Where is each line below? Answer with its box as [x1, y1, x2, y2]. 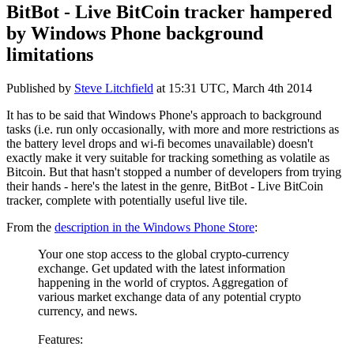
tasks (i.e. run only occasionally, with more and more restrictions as [6, 122, 339, 136]
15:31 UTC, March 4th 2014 [168, 81, 312, 95]
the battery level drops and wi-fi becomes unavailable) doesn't [6, 136, 313, 150]
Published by [6, 81, 74, 95]
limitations [6, 43, 93, 65]
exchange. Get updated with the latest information [38, 261, 285, 275]
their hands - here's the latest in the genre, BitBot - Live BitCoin [6, 179, 323, 193]
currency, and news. [38, 303, 137, 318]
